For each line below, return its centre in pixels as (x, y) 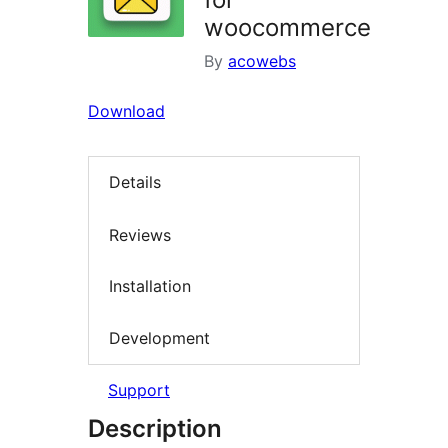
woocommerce (287, 27)
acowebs (262, 61)
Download (126, 111)
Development (159, 337)
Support (139, 390)
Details (135, 182)
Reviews (140, 234)
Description (155, 429)
